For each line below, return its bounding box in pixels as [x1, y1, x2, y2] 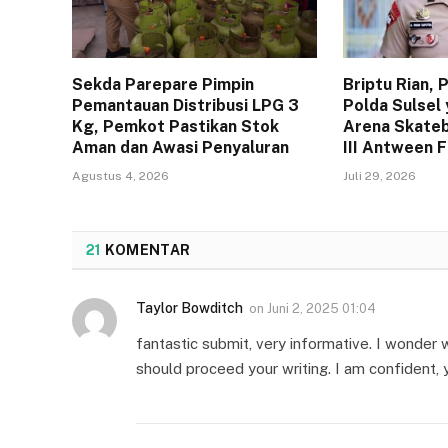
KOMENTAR [101, 242, 191, 259]
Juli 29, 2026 [343, 169, 417, 184]
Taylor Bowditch [136, 300, 243, 317]
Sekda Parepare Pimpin [72, 75, 254, 95]
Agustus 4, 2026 [72, 169, 169, 184]
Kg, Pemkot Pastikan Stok [72, 117, 279, 137]
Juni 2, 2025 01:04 [267, 301, 376, 317]
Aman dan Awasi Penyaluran [72, 138, 289, 158]
